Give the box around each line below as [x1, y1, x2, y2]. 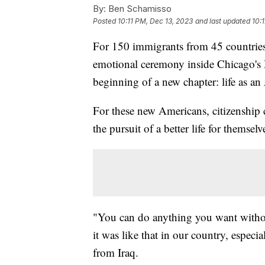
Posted [93, 16, 118, 25]
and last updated [195, 16, 250, 25]
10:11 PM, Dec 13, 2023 [118, 16, 193, 25]
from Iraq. [93, 244, 138, 260]
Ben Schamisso [106, 2, 172, 14]
